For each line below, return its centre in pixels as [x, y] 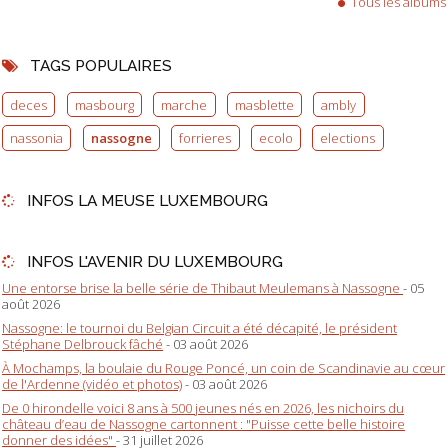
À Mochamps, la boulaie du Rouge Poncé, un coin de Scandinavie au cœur [223, 368]
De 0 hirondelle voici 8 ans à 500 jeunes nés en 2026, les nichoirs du [203, 408]
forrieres [205, 138]
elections [348, 138]
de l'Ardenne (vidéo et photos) [92, 384]
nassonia [37, 138]
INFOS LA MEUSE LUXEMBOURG [147, 201]
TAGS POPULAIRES [100, 65]
